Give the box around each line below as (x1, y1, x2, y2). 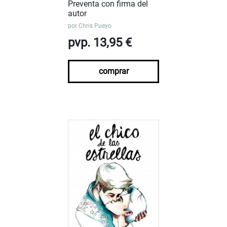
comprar (98, 66, 129, 76)
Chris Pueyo (79, 22, 111, 29)
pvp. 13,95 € (68, 35, 132, 50)
